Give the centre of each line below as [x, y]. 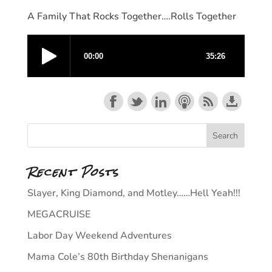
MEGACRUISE [59, 214]
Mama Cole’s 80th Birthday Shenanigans [117, 257]
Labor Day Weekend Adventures [99, 236]
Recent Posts [73, 172]
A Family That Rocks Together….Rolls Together [131, 16]
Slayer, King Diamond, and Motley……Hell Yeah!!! [134, 193]
